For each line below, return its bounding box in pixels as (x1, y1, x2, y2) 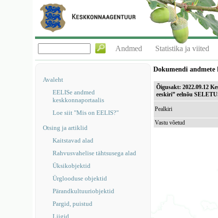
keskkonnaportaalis (53, 96, 105, 104)
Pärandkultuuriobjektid (53, 187, 115, 195)
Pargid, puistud (53, 200, 93, 207)
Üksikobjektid (53, 162, 91, 169)
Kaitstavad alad (53, 137, 94, 144)
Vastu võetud (155, 119, 185, 126)
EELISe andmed (53, 89, 95, 96)
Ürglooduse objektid (53, 175, 108, 182)
